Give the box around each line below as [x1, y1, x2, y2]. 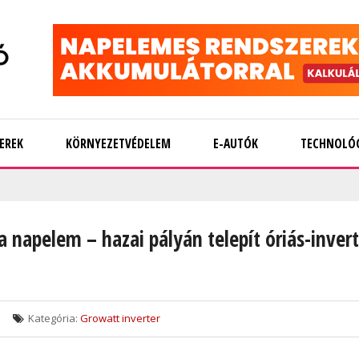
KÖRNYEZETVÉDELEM [66, 135, 171, 152]
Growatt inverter [80, 311, 160, 325]
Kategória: [28, 311, 78, 325]
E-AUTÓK [213, 135, 258, 152]
